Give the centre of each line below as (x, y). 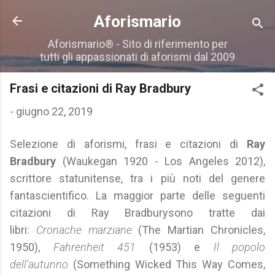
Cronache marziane (84, 230)
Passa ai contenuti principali (137, 15)
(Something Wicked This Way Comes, (167, 264)
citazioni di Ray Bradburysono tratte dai (137, 213)
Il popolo (239, 247)
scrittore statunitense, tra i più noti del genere (137, 178)
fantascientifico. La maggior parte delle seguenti (137, 196)
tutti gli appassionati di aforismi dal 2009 (137, 57)
